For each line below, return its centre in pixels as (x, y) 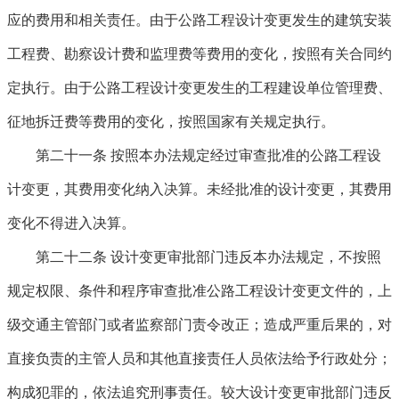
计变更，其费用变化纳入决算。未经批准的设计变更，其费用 (199, 189)
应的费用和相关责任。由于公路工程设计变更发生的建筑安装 (199, 20)
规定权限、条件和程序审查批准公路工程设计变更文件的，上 (199, 291)
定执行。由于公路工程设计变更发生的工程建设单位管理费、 (199, 88)
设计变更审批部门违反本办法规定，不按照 (244, 257)
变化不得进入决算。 (71, 223)
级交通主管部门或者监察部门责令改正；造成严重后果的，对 (199, 325)
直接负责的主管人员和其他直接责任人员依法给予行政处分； (199, 358)
